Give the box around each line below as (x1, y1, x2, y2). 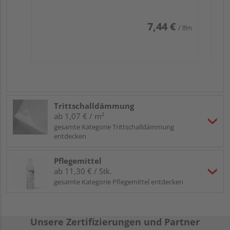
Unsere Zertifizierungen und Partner (30, 215, 200, 228)
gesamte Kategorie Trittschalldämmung (54, 122, 174, 131)
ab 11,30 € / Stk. (54, 165, 112, 176)
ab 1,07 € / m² (54, 110, 104, 121)
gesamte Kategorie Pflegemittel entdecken (54, 177, 183, 186)
